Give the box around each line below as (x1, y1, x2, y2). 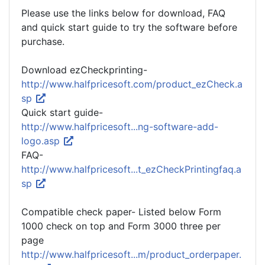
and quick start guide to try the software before (21, 21, 237, 33)
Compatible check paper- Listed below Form (21, 206, 221, 218)
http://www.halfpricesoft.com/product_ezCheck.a (21, 78, 243, 90)
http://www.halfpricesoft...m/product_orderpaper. (21, 248, 241, 260)
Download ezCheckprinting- (21, 64, 147, 76)
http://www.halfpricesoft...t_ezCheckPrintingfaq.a (21, 163, 241, 175)
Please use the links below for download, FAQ (21, 7, 225, 19)
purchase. (21, 35, 64, 47)
